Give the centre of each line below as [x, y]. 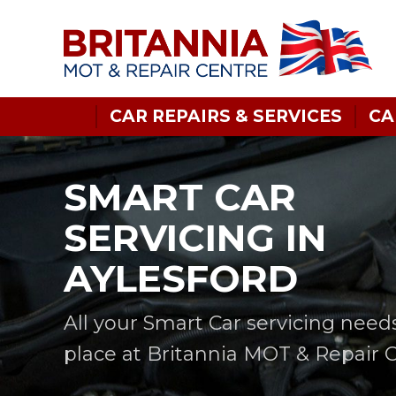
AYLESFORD [181, 278]
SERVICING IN [195, 238]
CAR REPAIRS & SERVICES [226, 116]
